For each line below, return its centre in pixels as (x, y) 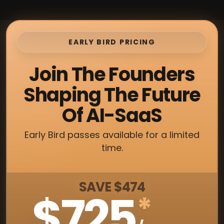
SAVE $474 (112, 187)
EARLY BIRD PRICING (112, 42)
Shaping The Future (112, 95)
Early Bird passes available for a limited (112, 135)
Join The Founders (112, 74)
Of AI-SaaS (112, 115)
